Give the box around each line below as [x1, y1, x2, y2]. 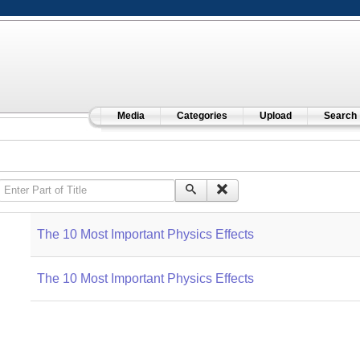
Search [323, 110, 357, 121]
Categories [176, 110, 227, 121]
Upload [259, 110, 292, 121]
